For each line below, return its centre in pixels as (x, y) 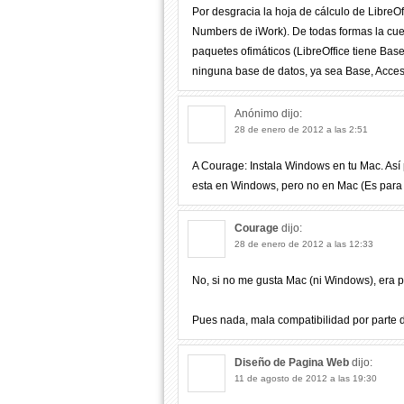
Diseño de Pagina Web (292, 363)
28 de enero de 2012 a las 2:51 (301, 129)
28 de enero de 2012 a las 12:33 (304, 244)
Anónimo (258, 114)
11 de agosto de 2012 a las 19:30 (306, 378)
